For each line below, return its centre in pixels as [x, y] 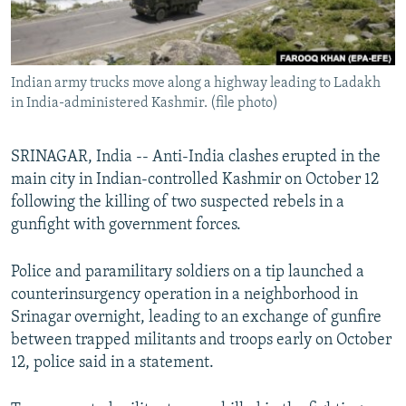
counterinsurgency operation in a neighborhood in [184, 295]
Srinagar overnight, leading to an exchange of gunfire [196, 318]
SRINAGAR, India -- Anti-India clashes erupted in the [196, 158]
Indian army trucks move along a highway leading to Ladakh [196, 84]
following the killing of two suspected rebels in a [178, 203]
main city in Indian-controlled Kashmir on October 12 [195, 180]
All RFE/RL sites [84, 35]
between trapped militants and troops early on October [201, 341]
